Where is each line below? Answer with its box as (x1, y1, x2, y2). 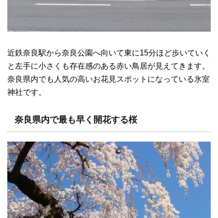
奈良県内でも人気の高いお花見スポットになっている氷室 (7, 75, 210, 84)
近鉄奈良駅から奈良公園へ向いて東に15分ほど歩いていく (7, 49, 211, 57)
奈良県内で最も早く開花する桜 (15, 115, 137, 125)
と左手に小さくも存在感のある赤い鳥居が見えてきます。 (7, 62, 210, 71)
